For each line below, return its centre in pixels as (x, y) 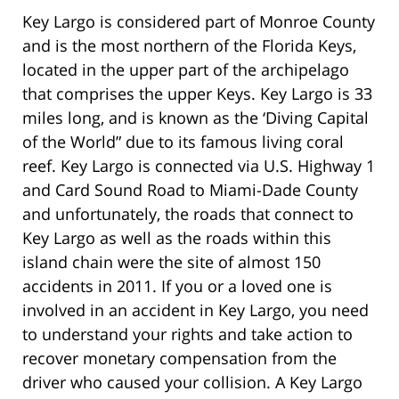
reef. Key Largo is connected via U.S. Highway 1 (199, 165)
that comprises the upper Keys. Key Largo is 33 (197, 93)
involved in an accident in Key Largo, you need (195, 309)
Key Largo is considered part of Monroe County (199, 21)
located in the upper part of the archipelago (186, 69)
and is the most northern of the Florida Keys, (189, 45)
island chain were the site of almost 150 (171, 261)
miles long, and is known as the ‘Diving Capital (195, 117)
